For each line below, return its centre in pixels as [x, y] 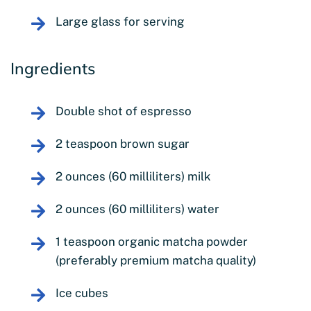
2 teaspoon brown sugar [123, 143]
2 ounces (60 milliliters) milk [133, 176]
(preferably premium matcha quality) [156, 260]
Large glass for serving [120, 21]
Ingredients [53, 68]
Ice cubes [82, 293]
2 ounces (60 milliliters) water [137, 209]
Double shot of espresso [124, 111]
